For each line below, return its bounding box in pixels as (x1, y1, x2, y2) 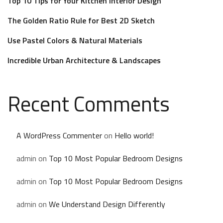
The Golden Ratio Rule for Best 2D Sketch (7, 14, 155, 26)
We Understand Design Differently (49, 198, 165, 210)
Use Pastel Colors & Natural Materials (7, 34, 142, 46)
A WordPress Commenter (16, 129, 102, 141)
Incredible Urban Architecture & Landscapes (7, 54, 161, 66)
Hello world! (114, 129, 154, 141)
